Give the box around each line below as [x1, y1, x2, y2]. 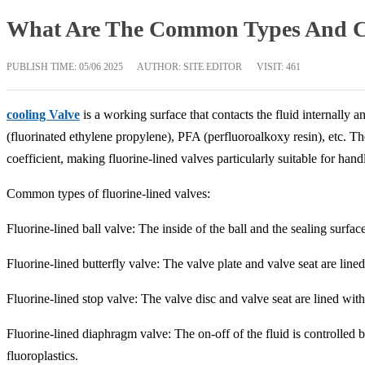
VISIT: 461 [257, 61, 301, 73]
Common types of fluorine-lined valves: [7, 187, 210, 201]
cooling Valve [7, 108, 80, 122]
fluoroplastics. [7, 349, 78, 363]
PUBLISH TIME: [7, 61, 79, 73]
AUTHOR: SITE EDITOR [137, 61, 242, 73]
